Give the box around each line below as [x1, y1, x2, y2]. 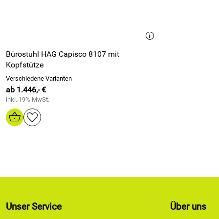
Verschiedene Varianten [6, 75, 72, 82]
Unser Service [6, 201, 62, 212]
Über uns [170, 201, 206, 212]
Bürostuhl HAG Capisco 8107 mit [6, 49, 119, 59]
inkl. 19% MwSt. [6, 96, 49, 103]
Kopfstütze [6, 60, 44, 69]
